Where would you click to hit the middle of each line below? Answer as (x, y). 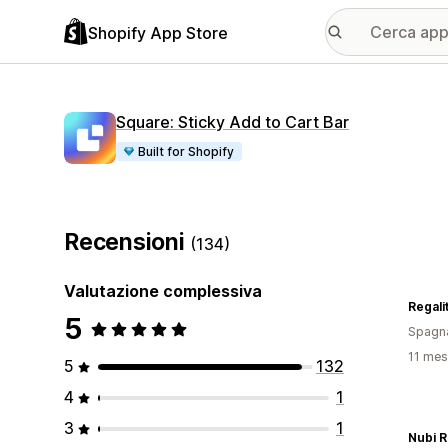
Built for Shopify (186, 151)
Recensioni (127, 242)
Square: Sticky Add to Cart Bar (232, 122)
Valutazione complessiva (163, 291)
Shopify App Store (158, 32)
